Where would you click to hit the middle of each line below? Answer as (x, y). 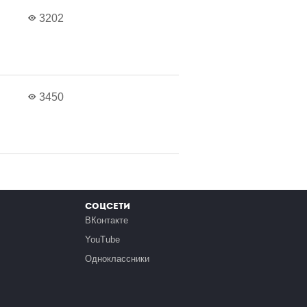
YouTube (102, 239)
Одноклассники (117, 258)
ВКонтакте (107, 220)
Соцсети (108, 206)
